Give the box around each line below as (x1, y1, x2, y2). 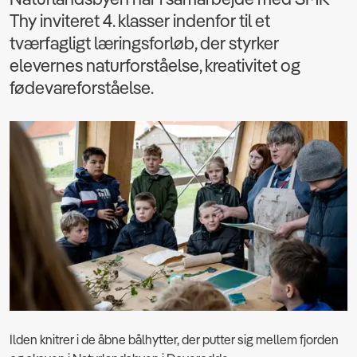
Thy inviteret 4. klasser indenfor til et (10, 10, 270, 32)
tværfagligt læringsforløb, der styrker (10, 32, 279, 54)
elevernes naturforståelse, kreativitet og (10, 54, 300, 76)
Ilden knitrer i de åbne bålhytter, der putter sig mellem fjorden (10, 331, 339, 347)
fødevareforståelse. (10, 76, 154, 99)
